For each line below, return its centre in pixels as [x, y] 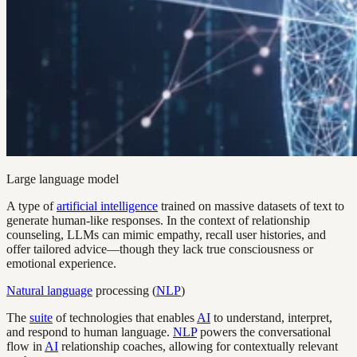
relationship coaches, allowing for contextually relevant [198, 347]
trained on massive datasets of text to [251, 206]
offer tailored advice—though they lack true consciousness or [160, 249]
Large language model [63, 179]
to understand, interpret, [271, 318]
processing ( [124, 291]
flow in [25, 347]
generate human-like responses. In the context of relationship [158, 221]
